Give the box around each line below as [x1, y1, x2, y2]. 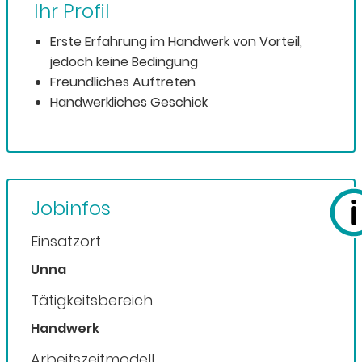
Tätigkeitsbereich [31, 290, 153, 311]
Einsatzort [31, 231, 101, 252]
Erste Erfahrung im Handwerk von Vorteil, [50, 32, 302, 52]
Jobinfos [31, 195, 111, 222]
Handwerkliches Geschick [50, 93, 208, 112]
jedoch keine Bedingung [50, 53, 198, 72]
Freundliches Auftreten [50, 73, 196, 92]
